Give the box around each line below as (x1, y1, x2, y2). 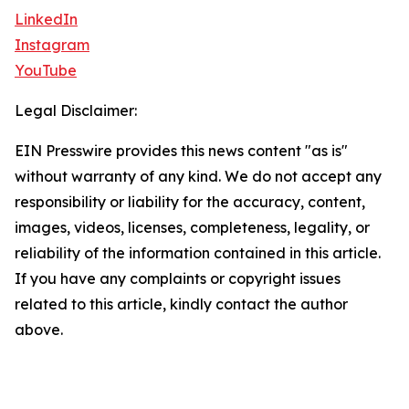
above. (15, 320, 63, 340)
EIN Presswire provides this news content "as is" (15, 142, 348, 161)
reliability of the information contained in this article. (15, 244, 381, 263)
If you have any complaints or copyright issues (15, 269, 341, 288)
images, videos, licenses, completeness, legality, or (15, 218, 370, 237)
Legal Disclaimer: (15, 101, 137, 121)
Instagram (15, 36, 89, 55)
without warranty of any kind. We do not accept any (15, 167, 382, 186)
